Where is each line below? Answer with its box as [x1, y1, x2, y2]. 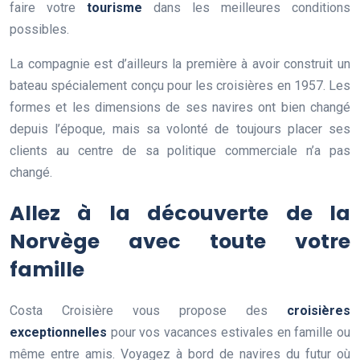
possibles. [10, 21, 69, 37]
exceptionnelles [10, 324, 107, 340]
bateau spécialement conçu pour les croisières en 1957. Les [10, 77, 350, 93]
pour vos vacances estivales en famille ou [107, 324, 350, 340]
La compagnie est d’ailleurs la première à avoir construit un [10, 55, 350, 72]
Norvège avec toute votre [10, 227, 350, 256]
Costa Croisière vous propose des [10, 302, 287, 318]
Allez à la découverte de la [10, 198, 350, 227]
